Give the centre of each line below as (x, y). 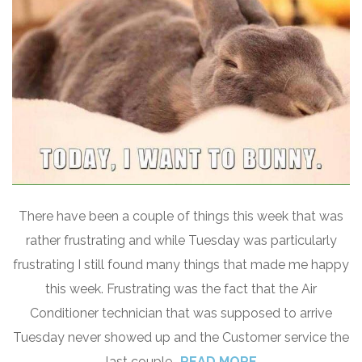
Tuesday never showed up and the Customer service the (181, 337)
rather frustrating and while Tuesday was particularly (181, 240)
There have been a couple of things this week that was (181, 216)
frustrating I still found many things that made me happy (181, 264)
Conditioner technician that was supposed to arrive (181, 313)
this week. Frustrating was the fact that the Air (181, 288)
